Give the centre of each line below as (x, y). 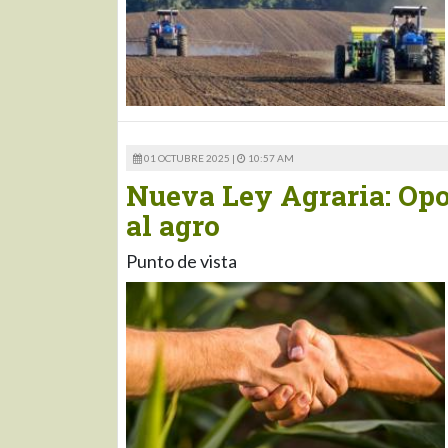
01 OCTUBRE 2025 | (189, 157)
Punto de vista (181, 260)
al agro (173, 225)
